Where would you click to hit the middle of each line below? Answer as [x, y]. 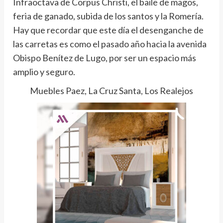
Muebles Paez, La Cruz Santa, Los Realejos [111, 91]
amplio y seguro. [44, 72]
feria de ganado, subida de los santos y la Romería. [108, 16]
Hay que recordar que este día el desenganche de [108, 30]
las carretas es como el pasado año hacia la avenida [110, 44]
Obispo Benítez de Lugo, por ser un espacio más [104, 58]
